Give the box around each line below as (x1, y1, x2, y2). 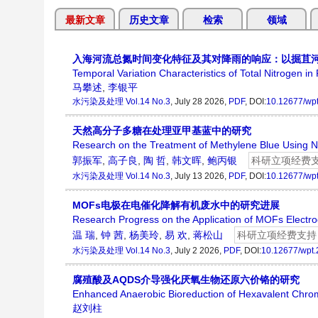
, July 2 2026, (170, 246, 224, 256)
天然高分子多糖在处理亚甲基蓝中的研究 (72, 125, 251, 137)
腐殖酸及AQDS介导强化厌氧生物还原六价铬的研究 (72, 274, 300, 286)
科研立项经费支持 (237, 229, 317, 241)
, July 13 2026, (170, 171, 229, 182)
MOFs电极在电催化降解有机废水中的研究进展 (72, 199, 280, 212)
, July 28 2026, (170, 97, 229, 107)
